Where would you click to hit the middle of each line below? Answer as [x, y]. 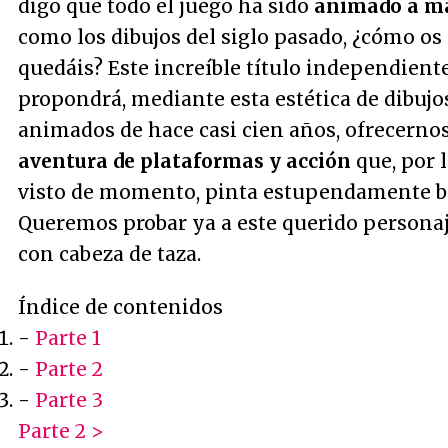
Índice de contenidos [120, 307]
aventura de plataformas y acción [184, 161]
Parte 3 [69, 400]
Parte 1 [68, 338]
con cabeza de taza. [109, 254]
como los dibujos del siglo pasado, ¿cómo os [230, 37]
